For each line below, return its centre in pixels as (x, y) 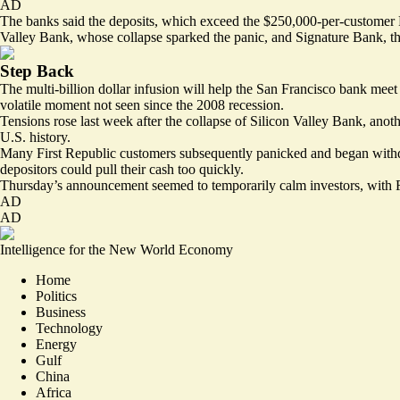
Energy (56, 344)
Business (61, 312)
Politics (56, 296)
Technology (69, 328)
